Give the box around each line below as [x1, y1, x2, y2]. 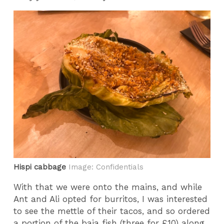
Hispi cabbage [13, 162, 69, 172]
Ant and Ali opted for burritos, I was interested [13, 193, 208, 204]
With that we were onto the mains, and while [13, 181, 202, 192]
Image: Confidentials [68, 162, 144, 172]
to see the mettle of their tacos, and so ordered [13, 205, 210, 216]
